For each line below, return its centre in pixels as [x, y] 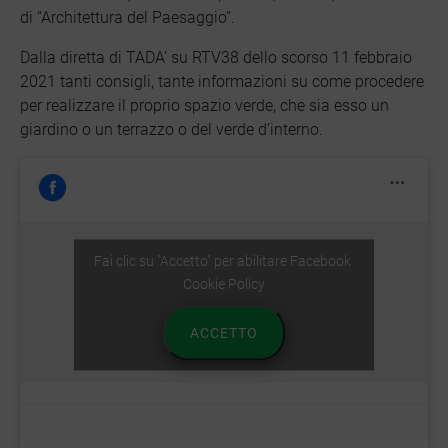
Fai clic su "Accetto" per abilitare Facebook [224, 260]
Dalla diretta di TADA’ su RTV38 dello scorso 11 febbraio [216, 58]
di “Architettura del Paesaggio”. [127, 18]
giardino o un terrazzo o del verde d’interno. [171, 130]
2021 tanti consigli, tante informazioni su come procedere [222, 82]
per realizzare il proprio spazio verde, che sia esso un [204, 106]
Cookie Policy [224, 283]
